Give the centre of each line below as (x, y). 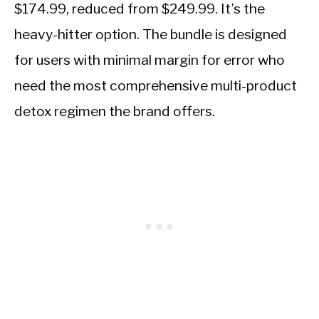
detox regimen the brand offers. (115, 111)
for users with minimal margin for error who (150, 60)
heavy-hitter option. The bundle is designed (151, 35)
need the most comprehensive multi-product (156, 86)
